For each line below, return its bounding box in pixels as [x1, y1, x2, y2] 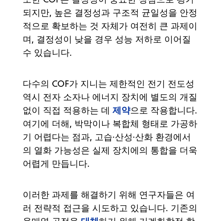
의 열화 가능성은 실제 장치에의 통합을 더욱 [23, 144, 197, 156]
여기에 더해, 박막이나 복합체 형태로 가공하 [23, 117, 197, 130]
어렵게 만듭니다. [23, 157, 95, 170]
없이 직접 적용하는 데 [23, 104, 112, 116]
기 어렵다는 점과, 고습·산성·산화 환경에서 [23, 130, 191, 143]
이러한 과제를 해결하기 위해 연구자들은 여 [23, 188, 195, 201]
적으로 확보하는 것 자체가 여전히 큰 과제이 [23, 19, 197, 32]
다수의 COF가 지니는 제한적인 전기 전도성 [23, 77, 194, 90]
